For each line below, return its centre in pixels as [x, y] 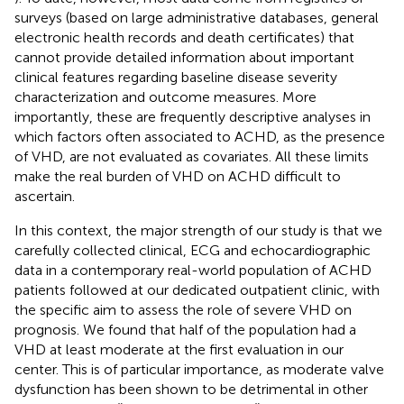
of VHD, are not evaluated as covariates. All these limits [192, 157]
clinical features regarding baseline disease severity [176, 78]
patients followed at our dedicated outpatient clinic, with [197, 290]
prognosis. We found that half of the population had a [185, 330]
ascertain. [45, 197]
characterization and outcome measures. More [165, 97]
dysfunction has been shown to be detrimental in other [191, 390]
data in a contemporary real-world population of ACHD [193, 271]
